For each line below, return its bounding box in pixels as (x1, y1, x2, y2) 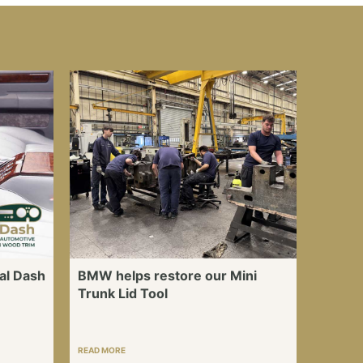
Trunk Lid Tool (78, 285, 168, 302)
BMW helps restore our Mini (78, 267, 257, 284)
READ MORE (78, 345, 126, 356)
